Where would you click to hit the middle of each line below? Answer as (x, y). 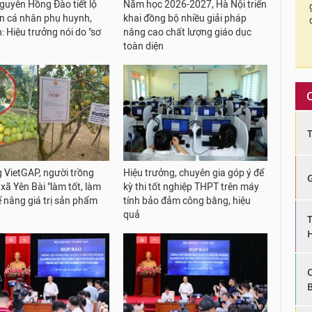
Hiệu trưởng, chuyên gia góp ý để (194, 173)
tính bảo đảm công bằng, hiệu (187, 201)
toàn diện (144, 47)
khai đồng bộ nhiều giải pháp (185, 19)
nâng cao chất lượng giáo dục (188, 33)
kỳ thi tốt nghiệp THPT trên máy (192, 187)
